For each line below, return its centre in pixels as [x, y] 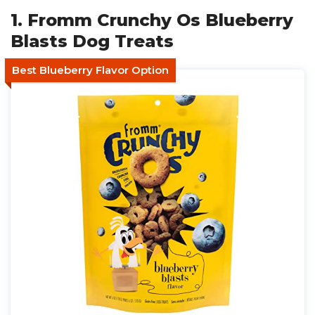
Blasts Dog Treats [92, 41]
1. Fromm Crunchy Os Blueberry [152, 20]
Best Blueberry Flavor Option [90, 70]
